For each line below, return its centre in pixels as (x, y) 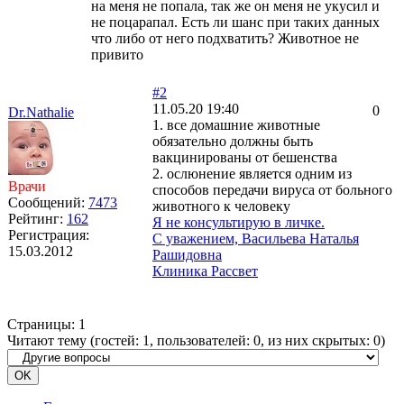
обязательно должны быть (233, 141)
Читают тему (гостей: (75, 340)
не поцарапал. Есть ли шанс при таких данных (235, 22)
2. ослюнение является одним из (252, 174)
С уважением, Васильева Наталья (256, 239)
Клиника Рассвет (205, 271)
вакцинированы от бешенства (245, 157)
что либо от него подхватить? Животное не (225, 38)
